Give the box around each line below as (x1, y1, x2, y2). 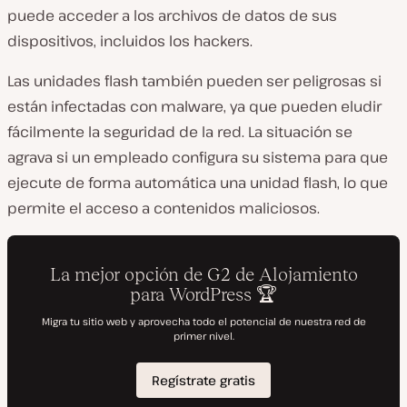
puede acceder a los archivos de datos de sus (7, 5, 337, 25)
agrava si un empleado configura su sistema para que (7, 147, 388, 167)
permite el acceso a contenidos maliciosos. (7, 198, 320, 218)
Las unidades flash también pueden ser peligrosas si (7, 71, 382, 91)
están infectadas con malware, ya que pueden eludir (7, 96, 382, 116)
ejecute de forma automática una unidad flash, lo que (7, 173, 388, 193)
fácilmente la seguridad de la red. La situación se (7, 122, 352, 142)
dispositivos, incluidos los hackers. (7, 31, 253, 51)
